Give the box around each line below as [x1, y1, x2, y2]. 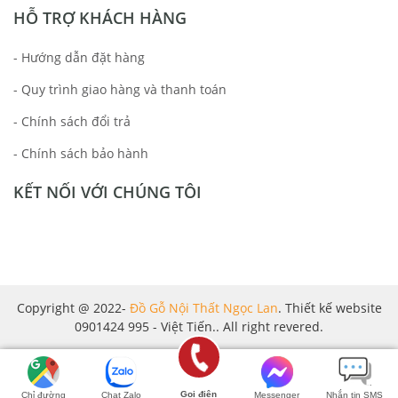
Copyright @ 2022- [16, 298, 130, 316]
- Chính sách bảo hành [13, 144, 148, 162]
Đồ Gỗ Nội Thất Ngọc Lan [129, 298, 278, 316]
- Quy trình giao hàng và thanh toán [13, 80, 227, 98]
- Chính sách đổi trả [13, 112, 131, 130]
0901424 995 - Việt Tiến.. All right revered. [75, 317, 323, 335]
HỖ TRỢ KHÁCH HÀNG [13, 6, 187, 28]
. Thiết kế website [277, 298, 382, 316]
